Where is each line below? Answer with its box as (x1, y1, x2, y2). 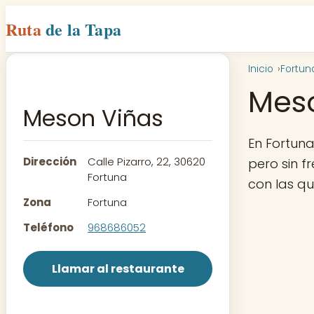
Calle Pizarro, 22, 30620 (88, 154, 205, 170)
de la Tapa (46, 16, 122, 41)
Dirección (23, 154, 76, 170)
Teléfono (23, 220, 74, 235)
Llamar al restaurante (51, 261, 184, 278)
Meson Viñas (23, 102, 163, 135)
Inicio (248, 62, 273, 76)
